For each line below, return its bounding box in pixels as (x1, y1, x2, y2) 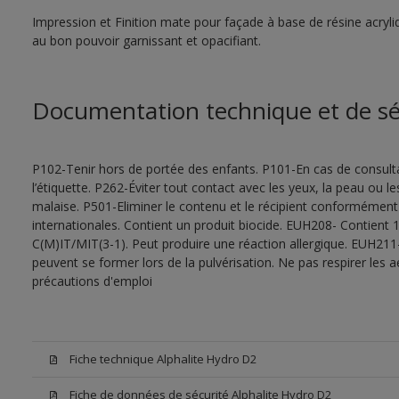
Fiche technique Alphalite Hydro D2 (69, 351, 256, 367)
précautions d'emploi (31, 273, 152, 289)
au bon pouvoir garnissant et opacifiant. (31, 32, 261, 49)
